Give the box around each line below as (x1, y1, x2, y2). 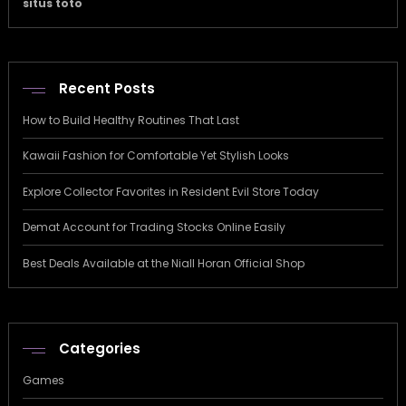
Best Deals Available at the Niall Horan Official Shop (23, 255, 304, 271)
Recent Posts (59, 78, 155, 98)
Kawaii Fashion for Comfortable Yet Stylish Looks (23, 148, 289, 164)
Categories (59, 338, 140, 358)
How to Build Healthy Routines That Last (23, 111, 239, 128)
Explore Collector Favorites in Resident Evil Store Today (23, 183, 319, 199)
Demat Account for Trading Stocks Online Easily (23, 219, 285, 236)
